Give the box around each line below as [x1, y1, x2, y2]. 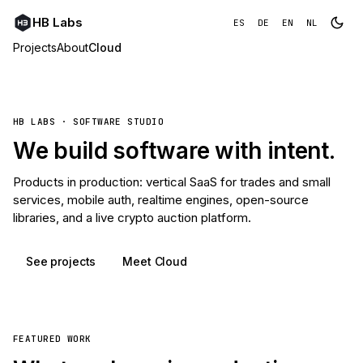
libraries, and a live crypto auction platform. [13, 210, 251, 225]
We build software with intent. [13, 137, 335, 164]
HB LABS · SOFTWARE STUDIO [13, 116, 164, 127]
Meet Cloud [122, 254, 187, 268]
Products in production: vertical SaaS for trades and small [13, 174, 331, 190]
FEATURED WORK [13, 333, 92, 344]
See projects [26, 254, 96, 268]
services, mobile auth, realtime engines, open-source [13, 192, 309, 207]
